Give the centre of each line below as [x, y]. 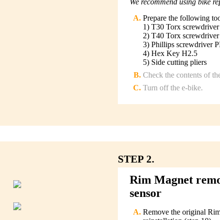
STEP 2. [136, 159]
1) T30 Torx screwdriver [181, 27]
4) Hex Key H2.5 [170, 53]
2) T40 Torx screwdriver [181, 35]
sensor [146, 193]
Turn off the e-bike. [173, 87]
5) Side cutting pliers [175, 62]
